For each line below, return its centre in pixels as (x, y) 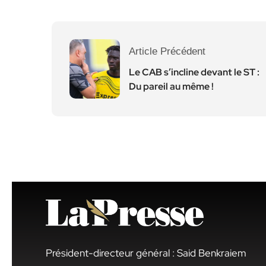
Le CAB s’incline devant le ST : (194, 72)
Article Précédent (167, 51)
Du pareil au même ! (171, 86)
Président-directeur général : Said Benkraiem (146, 253)
